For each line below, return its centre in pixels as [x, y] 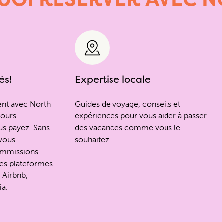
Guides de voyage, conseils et [128, 104]
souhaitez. [93, 140]
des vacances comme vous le [128, 128]
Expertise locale [113, 79]
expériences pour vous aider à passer [141, 116]
